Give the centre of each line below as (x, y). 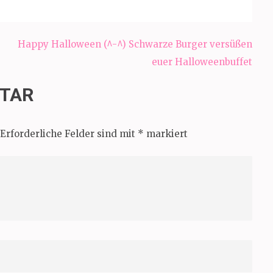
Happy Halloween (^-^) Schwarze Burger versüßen (135, 44)
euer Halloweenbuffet (202, 62)
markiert (166, 133)
